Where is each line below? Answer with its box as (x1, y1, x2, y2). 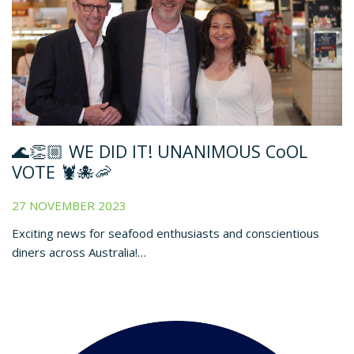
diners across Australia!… (12, 243, 146, 260)
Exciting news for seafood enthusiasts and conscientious (12, 224, 319, 241)
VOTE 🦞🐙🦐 (12, 160, 112, 184)
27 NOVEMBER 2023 (12, 197, 126, 213)
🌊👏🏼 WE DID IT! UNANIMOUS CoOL (12, 140, 307, 164)
